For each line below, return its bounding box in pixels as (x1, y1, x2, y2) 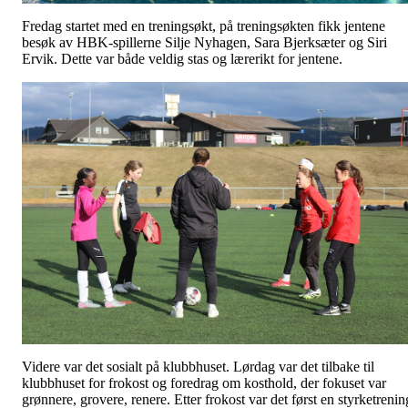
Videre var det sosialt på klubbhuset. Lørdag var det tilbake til (22, 359, 374, 375)
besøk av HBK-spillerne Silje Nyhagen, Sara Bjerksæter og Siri (22, 35, 387, 51)
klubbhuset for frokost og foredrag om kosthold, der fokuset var (22, 375, 386, 392)
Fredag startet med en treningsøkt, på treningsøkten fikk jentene (22, 18, 385, 35)
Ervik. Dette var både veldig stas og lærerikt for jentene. (22, 51, 346, 67)
